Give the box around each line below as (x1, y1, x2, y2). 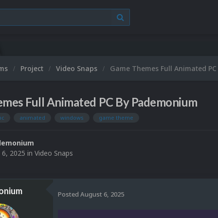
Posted (58, 189, 80, 199)
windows (60, 114, 84, 122)
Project (20, 64, 45, 73)
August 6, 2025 (80, 189, 124, 199)
